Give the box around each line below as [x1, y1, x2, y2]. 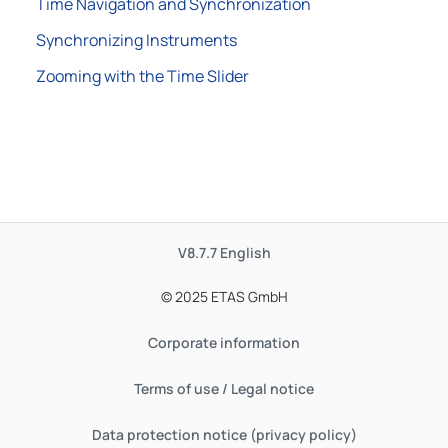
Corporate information [148, 333, 300, 352]
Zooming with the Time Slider [36, 65, 249, 87]
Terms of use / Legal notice [134, 379, 314, 398]
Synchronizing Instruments [36, 29, 237, 51]
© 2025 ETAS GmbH [160, 287, 288, 306]
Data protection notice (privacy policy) [91, 425, 357, 444]
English [219, 243, 271, 262]
